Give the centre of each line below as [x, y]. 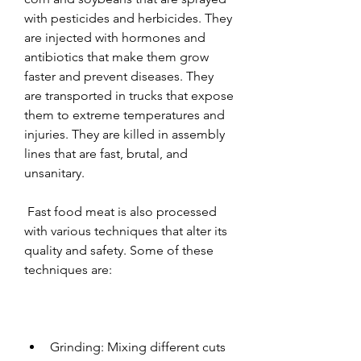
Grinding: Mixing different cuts [138, 346]
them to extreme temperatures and [124, 114]
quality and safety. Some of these [119, 250]
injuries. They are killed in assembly [124, 134]
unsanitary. [54, 172]
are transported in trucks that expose [129, 95]
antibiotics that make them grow [116, 56]
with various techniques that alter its [126, 230]
